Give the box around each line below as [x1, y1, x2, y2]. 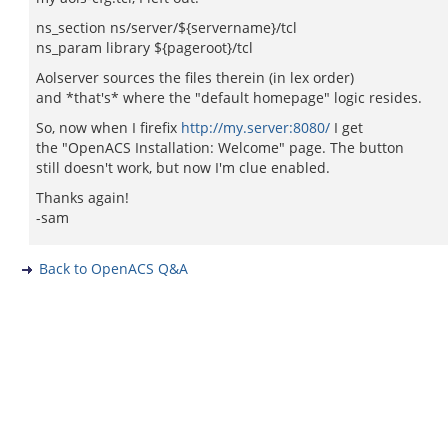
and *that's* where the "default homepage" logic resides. [36, 88, 422, 107]
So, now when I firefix [36, 118, 181, 137]
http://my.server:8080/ [181, 118, 330, 137]
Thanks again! [36, 188, 129, 207]
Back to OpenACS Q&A [39, 259, 188, 278]
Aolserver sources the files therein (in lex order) [36, 68, 354, 87]
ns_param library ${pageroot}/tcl [36, 38, 253, 57]
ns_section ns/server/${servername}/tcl [36, 18, 297, 37]
